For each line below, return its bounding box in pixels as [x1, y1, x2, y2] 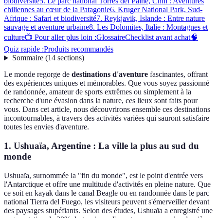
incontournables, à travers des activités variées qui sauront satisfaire [4, 114, 209, 123]
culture [4, 33, 25, 42]
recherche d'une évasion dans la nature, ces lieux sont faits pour [4, 96, 198, 105]
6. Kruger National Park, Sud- [110, 5, 202, 14]
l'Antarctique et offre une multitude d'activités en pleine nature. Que [4, 180, 211, 188]
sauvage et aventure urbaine [4, 23, 89, 32]
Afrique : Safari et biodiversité [4, 14, 96, 23]
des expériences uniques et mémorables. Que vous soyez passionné [4, 79, 209, 88]
